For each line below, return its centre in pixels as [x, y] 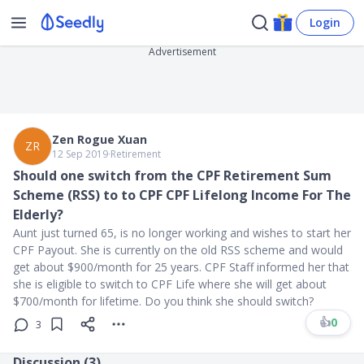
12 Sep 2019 [80, 154]
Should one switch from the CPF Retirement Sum [172, 175]
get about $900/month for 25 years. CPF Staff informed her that [181, 267]
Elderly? [38, 214]
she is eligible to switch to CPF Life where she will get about [170, 284]
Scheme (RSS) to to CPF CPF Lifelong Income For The [182, 195]
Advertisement [182, 52]
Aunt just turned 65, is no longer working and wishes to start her [182, 233]
